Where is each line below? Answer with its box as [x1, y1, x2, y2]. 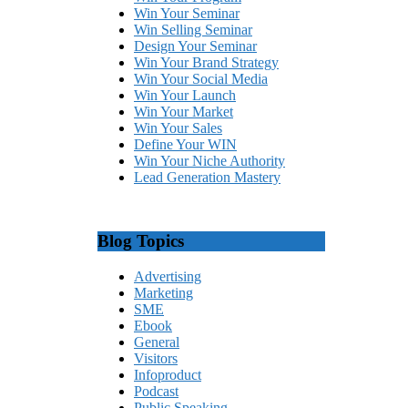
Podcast [134, 382, 178, 399]
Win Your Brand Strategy [134, 55, 279, 71]
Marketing [134, 284, 193, 301]
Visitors [134, 350, 178, 366]
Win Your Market [134, 104, 233, 120]
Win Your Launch [134, 87, 236, 104]
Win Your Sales [134, 120, 222, 137]
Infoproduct [134, 366, 201, 382]
